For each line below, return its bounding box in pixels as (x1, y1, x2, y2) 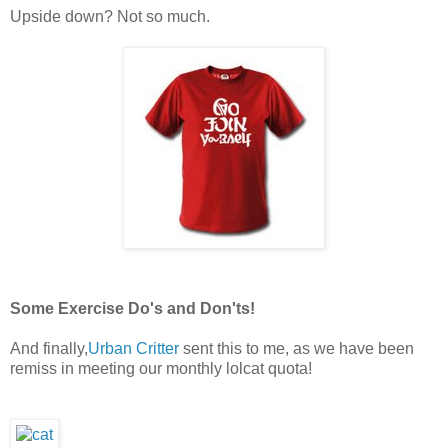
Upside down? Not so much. (10, 7, 210, 25)
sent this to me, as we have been (179, 339, 414, 357)
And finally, (10, 339, 88, 357)
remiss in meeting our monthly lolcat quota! (10, 359, 312, 377)
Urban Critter (88, 339, 179, 357)
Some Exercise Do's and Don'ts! (10, 299, 255, 317)
